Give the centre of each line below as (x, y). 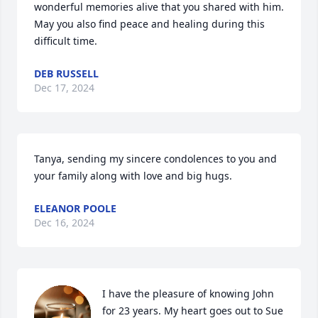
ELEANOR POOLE (75, 208)
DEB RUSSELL (66, 73)
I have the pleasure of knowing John (188, 293)
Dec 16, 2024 (64, 222)
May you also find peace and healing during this (149, 23)
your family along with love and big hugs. (133, 175)
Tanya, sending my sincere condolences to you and (155, 158)
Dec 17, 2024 (64, 87)
